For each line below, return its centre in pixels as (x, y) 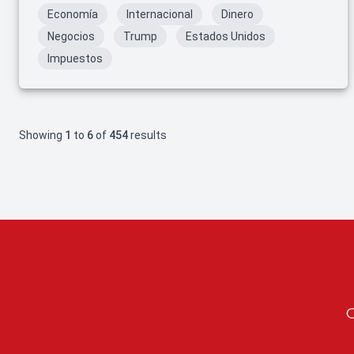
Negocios (71, 36)
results (147, 135)
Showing (42, 135)
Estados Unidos (226, 36)
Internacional (160, 14)
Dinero (237, 14)
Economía (73, 14)
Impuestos (75, 58)
